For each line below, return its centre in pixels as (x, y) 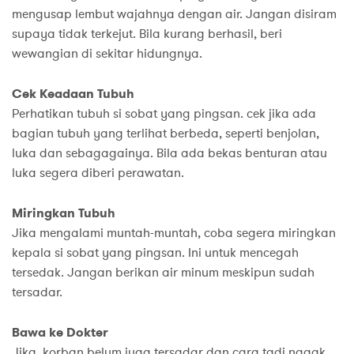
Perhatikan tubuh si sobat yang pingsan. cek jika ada (164, 113)
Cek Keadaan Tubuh (73, 93)
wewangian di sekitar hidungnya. (107, 53)
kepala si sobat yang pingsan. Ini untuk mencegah (155, 252)
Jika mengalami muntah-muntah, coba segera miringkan (174, 233)
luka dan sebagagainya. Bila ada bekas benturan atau (169, 153)
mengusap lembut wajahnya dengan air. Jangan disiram (174, 14)
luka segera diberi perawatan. (98, 173)
